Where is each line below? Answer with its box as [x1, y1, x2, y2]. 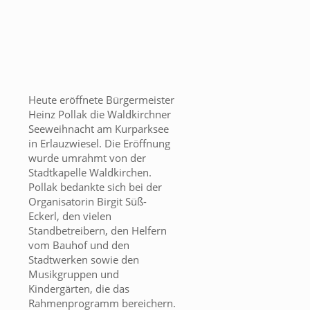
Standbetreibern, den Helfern [28, 224, 167, 238]
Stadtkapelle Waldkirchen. [28, 165, 152, 180]
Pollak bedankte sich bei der [28, 180, 162, 194]
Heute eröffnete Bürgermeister [28, 93, 174, 107]
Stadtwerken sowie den [28, 253, 139, 267]
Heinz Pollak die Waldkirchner [28, 107, 171, 122]
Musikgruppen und [28, 267, 119, 282]
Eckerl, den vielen [28, 209, 111, 224]
